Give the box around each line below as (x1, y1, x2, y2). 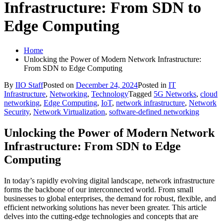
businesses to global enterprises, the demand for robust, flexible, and (4, 194, 216, 203)
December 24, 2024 (76, 80, 138, 89)
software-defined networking (109, 107, 199, 116)
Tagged (128, 89, 154, 98)
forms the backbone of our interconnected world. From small (4, 185, 193, 194)
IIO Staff (15, 80, 43, 89)
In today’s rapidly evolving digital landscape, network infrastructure (4, 176, 215, 185)
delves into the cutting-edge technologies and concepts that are (4, 212, 198, 221)
